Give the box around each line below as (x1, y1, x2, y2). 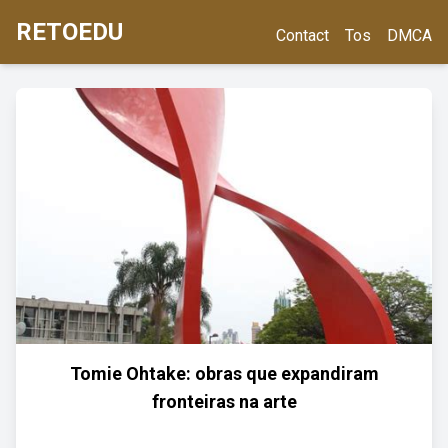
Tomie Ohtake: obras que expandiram (69, 363, 379, 384)
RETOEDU (16, 18, 123, 46)
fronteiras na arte (151, 391, 297, 412)
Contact (276, 26, 329, 45)
